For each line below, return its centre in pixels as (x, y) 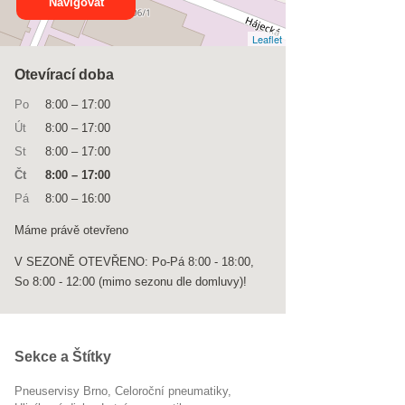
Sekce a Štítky (63, 357)
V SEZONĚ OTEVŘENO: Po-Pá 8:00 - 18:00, (134, 262)
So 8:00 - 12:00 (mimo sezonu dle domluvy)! (131, 282)
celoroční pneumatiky (175, 391)
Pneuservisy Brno (65, 391)
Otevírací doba (64, 75)
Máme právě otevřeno (71, 230)
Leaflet (267, 39)
